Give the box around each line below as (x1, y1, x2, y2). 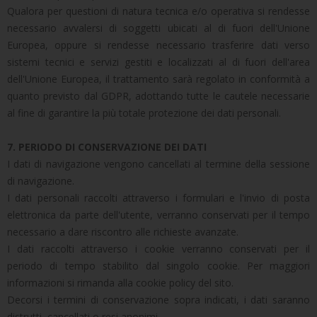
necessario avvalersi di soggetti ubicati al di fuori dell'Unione (7, 21, 310, 35)
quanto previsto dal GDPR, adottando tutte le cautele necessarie (7, 89, 310, 103)
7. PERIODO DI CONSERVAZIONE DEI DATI (7, 140, 207, 154)
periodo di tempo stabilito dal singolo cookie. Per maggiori (7, 259, 310, 272)
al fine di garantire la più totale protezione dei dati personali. (7, 106, 281, 120)
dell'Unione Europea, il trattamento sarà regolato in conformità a (7, 72, 310, 86)
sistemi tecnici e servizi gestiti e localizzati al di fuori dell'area (7, 55, 310, 69)
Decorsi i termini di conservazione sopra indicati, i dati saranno (7, 293, 310, 306)
